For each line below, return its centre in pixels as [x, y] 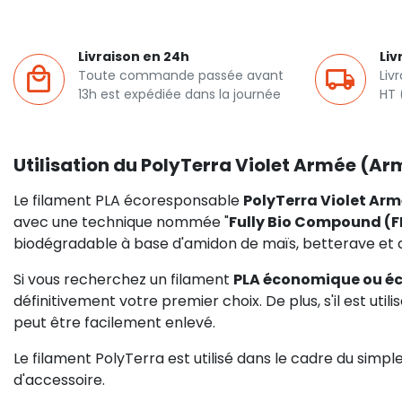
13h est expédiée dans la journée [179, 94]
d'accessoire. [59, 380]
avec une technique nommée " [121, 222]
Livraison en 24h [134, 57]
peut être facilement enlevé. [114, 323]
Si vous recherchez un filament [123, 280]
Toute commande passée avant [181, 75]
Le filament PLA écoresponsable [128, 201]
